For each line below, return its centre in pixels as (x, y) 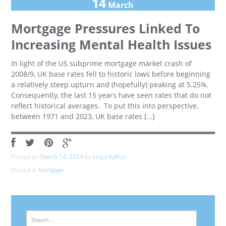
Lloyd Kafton (110, 157)
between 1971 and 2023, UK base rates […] (83, 116)
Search (35, 214)
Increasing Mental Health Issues (111, 45)
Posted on (26, 157)
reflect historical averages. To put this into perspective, (105, 106)
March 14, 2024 (62, 157)
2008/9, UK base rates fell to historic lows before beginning (111, 74)
